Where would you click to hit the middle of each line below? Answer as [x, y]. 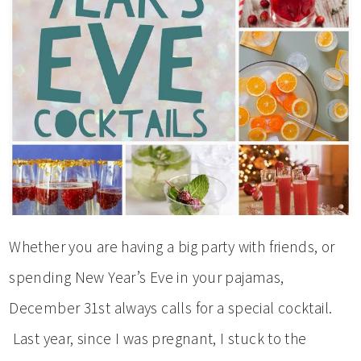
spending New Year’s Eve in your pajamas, [147, 277]
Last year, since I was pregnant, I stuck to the [158, 338]
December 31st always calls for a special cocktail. [171, 307]
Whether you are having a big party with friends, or [172, 246]
